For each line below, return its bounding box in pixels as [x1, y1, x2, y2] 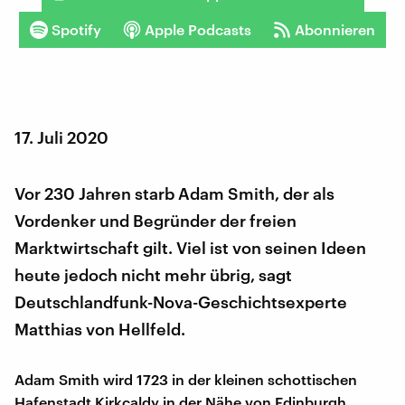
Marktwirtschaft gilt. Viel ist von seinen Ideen [14, 237, 366, 258]
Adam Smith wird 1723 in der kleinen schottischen [14, 370, 357, 388]
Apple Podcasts [145, 20, 251, 38]
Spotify [52, 20, 101, 38]
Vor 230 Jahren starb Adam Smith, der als [14, 183, 334, 203]
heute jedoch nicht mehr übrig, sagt [14, 264, 292, 285]
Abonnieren [295, 20, 375, 38]
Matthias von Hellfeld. [14, 318, 185, 339]
